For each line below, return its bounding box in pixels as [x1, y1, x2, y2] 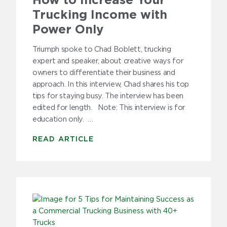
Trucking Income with [32, 9, 167, 22]
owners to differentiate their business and [32, 69, 175, 77]
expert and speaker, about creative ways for [32, 57, 183, 65]
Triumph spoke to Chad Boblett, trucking [32, 46, 171, 54]
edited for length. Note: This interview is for [32, 104, 185, 112]
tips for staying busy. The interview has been [32, 92, 184, 100]
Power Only [32, 24, 110, 36]
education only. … [32, 116, 93, 124]
